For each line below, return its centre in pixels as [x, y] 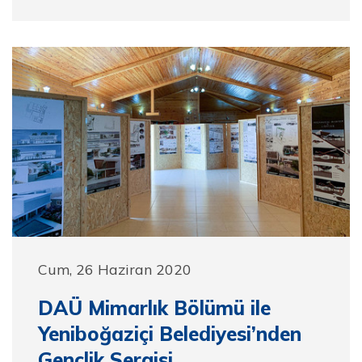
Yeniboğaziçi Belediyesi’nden [170, 334]
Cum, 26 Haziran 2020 [115, 269]
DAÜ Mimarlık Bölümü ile [154, 308]
